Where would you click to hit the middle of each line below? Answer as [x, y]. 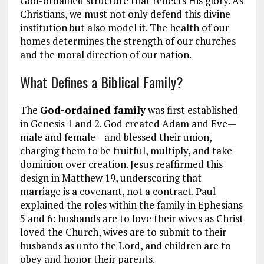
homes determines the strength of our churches [128, 41]
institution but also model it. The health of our [124, 28]
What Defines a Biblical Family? [101, 82]
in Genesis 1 [46, 124]
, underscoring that [158, 178]
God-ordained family [93, 110]
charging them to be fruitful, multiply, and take [126, 151]
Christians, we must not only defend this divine [125, 14]
